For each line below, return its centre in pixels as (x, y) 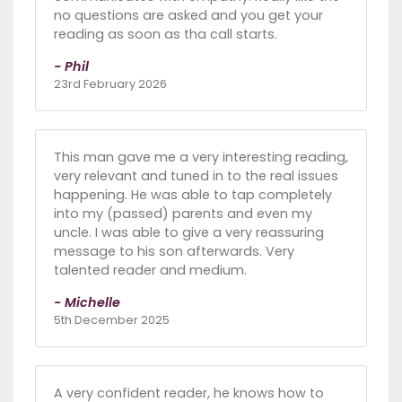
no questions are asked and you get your (188, 15)
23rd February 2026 (110, 83)
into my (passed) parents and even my (183, 213)
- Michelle (87, 302)
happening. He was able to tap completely (193, 194)
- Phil (71, 66)
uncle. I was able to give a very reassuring (189, 232)
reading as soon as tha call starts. (166, 34)
